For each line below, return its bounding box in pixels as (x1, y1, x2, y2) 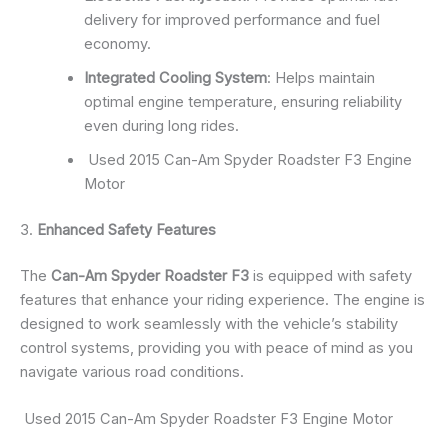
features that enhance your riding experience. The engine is (20, 291, 425, 310)
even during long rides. (83, 117, 239, 136)
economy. (83, 35, 151, 54)
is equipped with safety (249, 267, 412, 286)
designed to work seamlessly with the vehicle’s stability (20, 315, 398, 334)
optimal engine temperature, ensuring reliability (83, 93, 402, 112)
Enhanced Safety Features (37, 221, 216, 240)
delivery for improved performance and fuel (83, 11, 380, 30)
